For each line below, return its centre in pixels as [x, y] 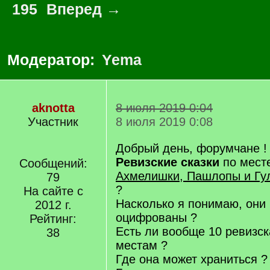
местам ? [142, 245]
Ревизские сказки [168, 162]
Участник [53, 122]
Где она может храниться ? [192, 259]
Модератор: [53, 60]
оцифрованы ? [156, 218]
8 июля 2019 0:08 [164, 122]
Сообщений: [53, 163]
